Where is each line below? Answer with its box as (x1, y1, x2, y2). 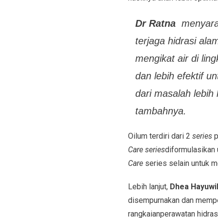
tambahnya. (135, 105, 186, 116)
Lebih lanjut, (127, 182, 168, 191)
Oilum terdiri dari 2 (127, 131, 192, 141)
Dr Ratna (135, 18, 176, 29)
